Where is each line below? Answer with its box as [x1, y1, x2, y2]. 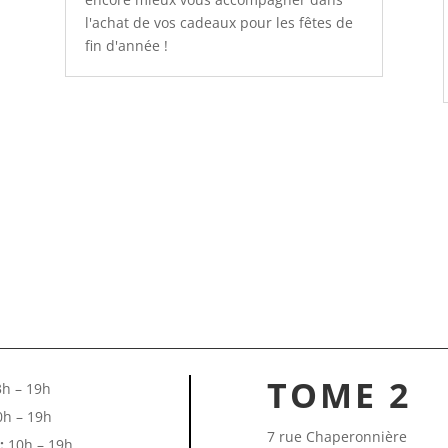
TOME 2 [267, 372, 412, 419]
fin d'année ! [84, 36, 168, 56]
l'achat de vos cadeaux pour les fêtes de [84, 13, 353, 33]
